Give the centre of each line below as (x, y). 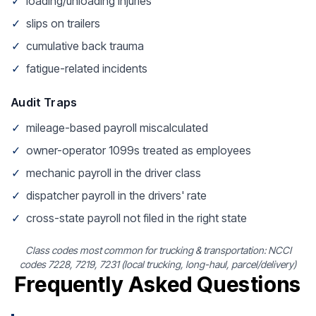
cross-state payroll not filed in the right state (136, 218)
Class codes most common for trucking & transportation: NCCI (158, 250)
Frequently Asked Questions (158, 284)
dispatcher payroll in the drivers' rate (116, 195)
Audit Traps (44, 102)
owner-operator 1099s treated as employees (139, 150)
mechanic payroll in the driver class (114, 173)
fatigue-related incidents (87, 68)
